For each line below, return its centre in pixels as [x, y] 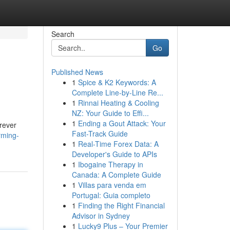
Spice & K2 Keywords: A [117, 82]
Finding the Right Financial [121, 205]
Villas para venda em [112, 185]
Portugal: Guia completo [111, 195]
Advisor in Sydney [101, 216]
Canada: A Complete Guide [116, 175]
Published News [77, 72]
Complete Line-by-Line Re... [117, 92]
